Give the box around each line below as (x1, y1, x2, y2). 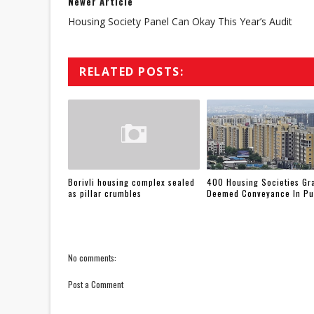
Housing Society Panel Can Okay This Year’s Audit (68, 15, 292, 28)
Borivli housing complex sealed (68, 175, 195, 188)
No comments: (68, 252, 116, 264)
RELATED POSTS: (79, 64, 184, 79)
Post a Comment (68, 278, 123, 290)
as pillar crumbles (68, 186, 142, 199)
